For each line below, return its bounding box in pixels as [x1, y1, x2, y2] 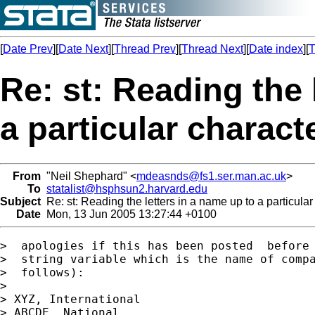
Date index [249, 43, 303, 55]
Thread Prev [114, 43, 176, 55]
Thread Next [181, 43, 243, 55]
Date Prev [3, 43, 53, 55]
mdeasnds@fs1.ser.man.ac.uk [136, 169, 286, 182]
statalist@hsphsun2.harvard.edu [46, 182, 207, 195]
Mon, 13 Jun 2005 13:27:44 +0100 [41, 207, 217, 220]
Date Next [58, 43, 108, 55]
